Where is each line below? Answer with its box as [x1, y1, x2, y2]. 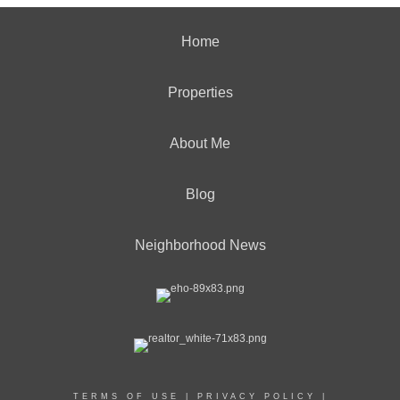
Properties [167, 85, 233, 100]
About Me [170, 136, 230, 151]
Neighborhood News [134, 237, 266, 253]
